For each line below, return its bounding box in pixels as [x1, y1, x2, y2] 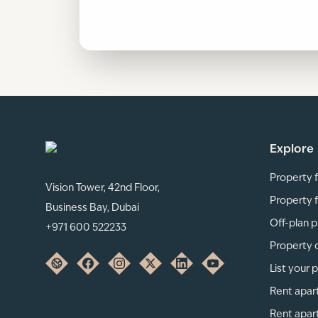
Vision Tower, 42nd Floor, [45, 183, 160, 193]
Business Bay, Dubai [45, 203, 139, 213]
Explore [270, 144, 314, 155]
